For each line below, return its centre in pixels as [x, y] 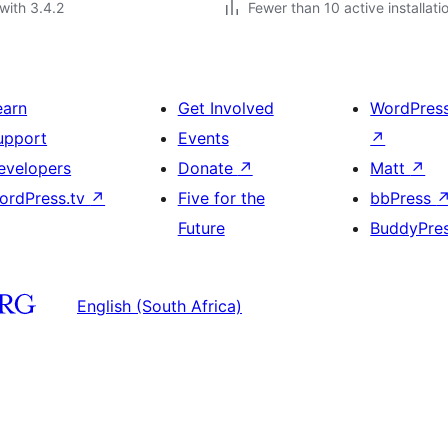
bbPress [403, 198]
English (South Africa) [159, 305]
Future [201, 228]
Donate [207, 168]
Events [203, 138]
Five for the [221, 198]
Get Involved [225, 108]
